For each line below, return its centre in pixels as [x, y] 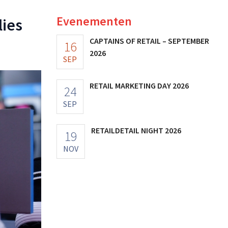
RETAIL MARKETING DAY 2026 [139, 85]
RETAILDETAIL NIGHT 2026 [136, 130]
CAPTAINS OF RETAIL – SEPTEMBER [149, 40]
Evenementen [94, 21]
